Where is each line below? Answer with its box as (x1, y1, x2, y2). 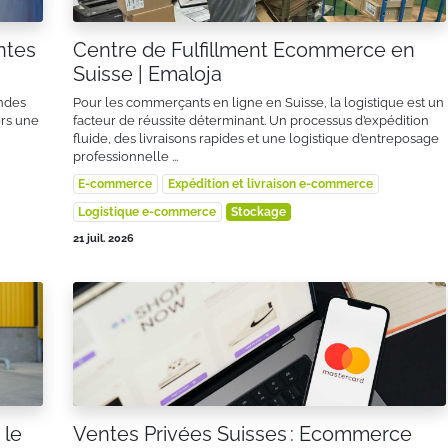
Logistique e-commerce (78, 205, 217, 220)
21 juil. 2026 (72, 231, 134, 246)
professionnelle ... (72, 149, 178, 165)
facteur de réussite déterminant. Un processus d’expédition (72, 113, 429, 129)
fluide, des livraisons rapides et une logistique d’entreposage (72, 131, 439, 147)
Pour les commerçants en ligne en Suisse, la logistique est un (72, 95, 444, 111)
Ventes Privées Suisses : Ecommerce (72, 421, 412, 446)
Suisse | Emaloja (72, 62, 222, 87)
